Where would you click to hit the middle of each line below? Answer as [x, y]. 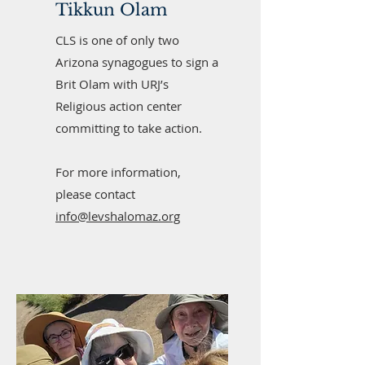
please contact [95, 194]
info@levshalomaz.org [118, 216]
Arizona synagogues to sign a [137, 62]
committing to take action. [129, 128]
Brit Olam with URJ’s [112, 84]
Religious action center [119, 106]
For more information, [118, 172]
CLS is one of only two [117, 40]
